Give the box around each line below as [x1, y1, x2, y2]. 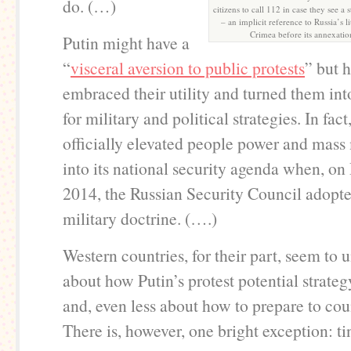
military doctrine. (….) [63, 207, 217, 230]
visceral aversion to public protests [71, 56, 305, 79]
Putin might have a [63, 31, 190, 54]
